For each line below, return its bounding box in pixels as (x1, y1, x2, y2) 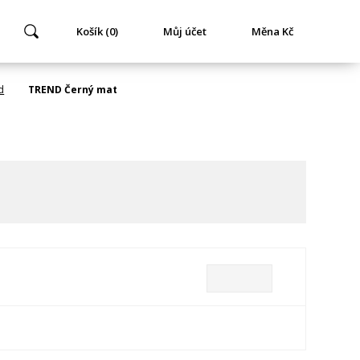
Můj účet (162, 24, 207, 39)
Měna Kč (251, 24, 293, 39)
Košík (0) (76, 24, 118, 39)
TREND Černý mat (28, 83, 118, 96)
